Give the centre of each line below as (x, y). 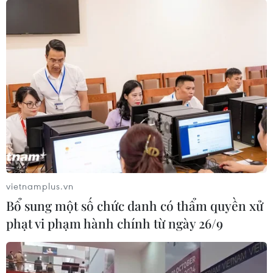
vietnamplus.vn (40, 186)
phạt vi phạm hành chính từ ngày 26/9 (115, 223)
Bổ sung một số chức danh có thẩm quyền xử (135, 205)
